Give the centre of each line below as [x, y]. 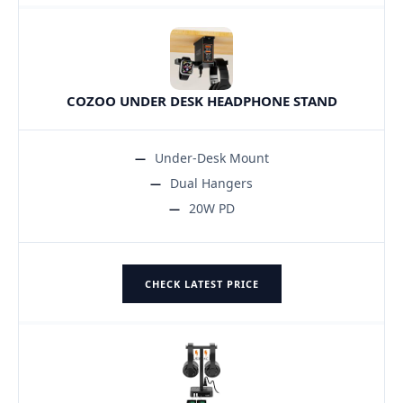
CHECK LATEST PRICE [201, 283]
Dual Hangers [211, 183]
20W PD [211, 208]
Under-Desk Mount [211, 157]
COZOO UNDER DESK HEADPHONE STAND [201, 100]
